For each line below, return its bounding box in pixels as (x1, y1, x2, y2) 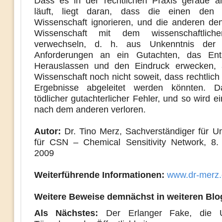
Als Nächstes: (34, 208, 99, 218)
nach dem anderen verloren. (34, 105, 146, 114)
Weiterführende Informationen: (34, 170, 165, 180)
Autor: (34, 126, 61, 136)
